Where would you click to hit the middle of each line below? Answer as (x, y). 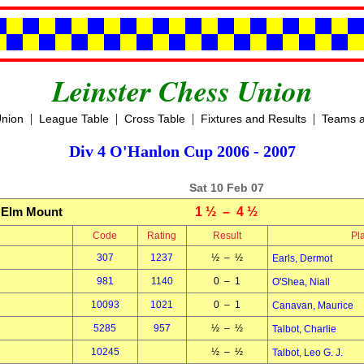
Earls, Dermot (302, 258)
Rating (162, 236)
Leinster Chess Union (182, 91)
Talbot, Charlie (304, 329)
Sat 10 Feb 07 (227, 188)
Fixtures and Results (253, 119)
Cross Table (154, 119)
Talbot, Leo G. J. (307, 353)
